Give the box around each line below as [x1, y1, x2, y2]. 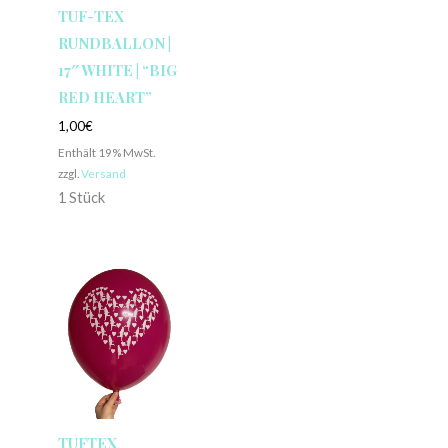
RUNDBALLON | [57, 32, 171, 53]
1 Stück [57, 188, 105, 206]
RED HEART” [57, 86, 152, 107]
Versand [80, 165, 126, 180]
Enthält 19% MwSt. [57, 144, 155, 159]
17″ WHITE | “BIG [57, 59, 177, 80]
